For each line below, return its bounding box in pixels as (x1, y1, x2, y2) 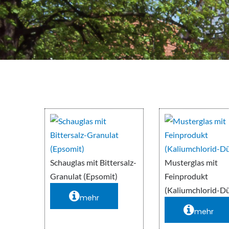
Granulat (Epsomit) (50, 171, 118, 181)
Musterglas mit (165, 157, 218, 168)
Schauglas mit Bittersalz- (50, 157, 136, 168)
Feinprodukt (165, 171, 209, 181)
